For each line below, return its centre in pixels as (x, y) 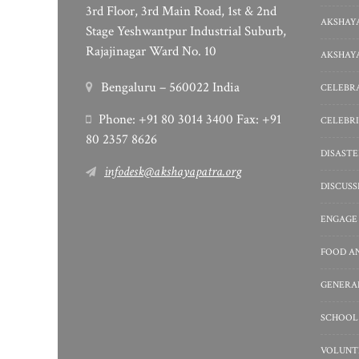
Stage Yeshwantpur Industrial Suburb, (186, 31)
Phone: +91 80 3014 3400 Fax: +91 (190, 119)
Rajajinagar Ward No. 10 (151, 51)
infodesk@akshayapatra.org (173, 171)
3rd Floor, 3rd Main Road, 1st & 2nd (181, 11)
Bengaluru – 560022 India (170, 87)
